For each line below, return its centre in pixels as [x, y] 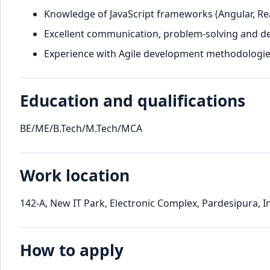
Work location [75, 176]
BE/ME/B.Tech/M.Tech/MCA [81, 129]
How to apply [72, 250]
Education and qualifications [133, 101]
